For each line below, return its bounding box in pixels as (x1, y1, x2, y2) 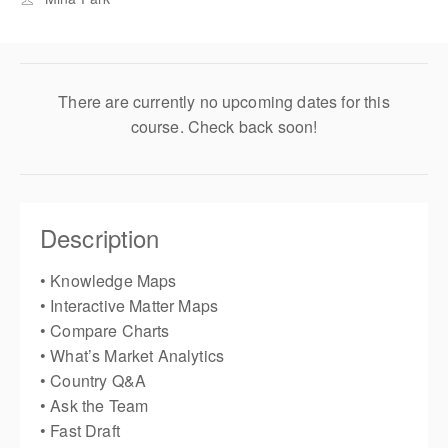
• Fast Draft (40, 419, 120, 443)
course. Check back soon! (130, 115, 318, 139)
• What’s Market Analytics (40, 344, 224, 368)
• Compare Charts (40, 319, 170, 343)
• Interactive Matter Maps (40, 294, 218, 318)
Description (40, 220, 160, 256)
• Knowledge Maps (40, 269, 177, 293)
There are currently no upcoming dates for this (58, 90, 390, 114)
